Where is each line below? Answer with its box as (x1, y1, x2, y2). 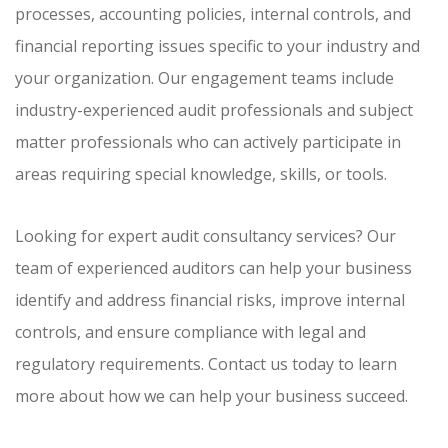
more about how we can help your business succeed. (15, 385, 408, 408)
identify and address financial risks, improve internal (15, 289, 405, 312)
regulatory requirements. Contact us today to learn (15, 353, 397, 376)
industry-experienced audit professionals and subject (15, 99, 413, 122)
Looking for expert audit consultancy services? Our (15, 225, 396, 248)
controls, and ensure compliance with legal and (15, 321, 366, 344)
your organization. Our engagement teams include (15, 67, 394, 90)
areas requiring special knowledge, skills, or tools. (15, 163, 387, 186)
